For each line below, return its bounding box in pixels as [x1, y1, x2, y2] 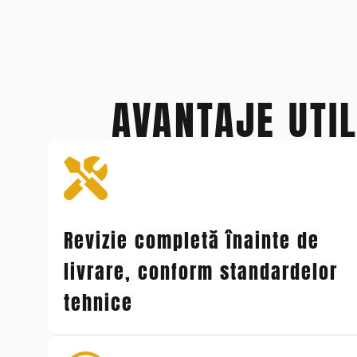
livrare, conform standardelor [63, 257, 338, 286]
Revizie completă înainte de [63, 226, 320, 255]
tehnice [63, 288, 133, 317]
